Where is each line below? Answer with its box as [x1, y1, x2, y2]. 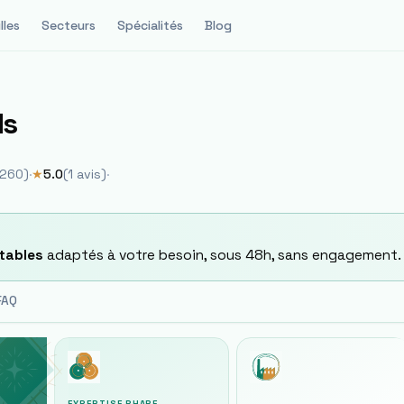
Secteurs [41, 16, 96, 33]
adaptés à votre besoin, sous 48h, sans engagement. [43, 245, 401, 264]
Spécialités [116, 16, 183, 33]
